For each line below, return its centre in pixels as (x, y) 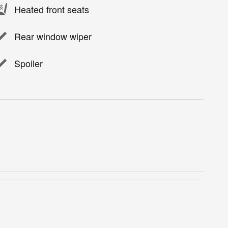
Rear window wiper (53, 36)
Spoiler (28, 63)
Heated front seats (52, 9)
